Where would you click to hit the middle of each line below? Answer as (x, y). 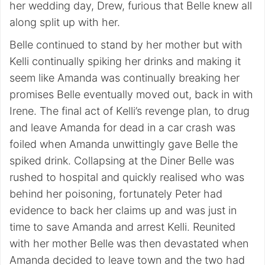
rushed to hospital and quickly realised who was (127, 177)
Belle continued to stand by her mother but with (126, 45)
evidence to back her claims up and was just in (123, 211)
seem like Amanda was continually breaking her (125, 78)
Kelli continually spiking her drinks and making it (125, 62)
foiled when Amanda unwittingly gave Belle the (124, 144)
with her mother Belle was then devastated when (129, 244)
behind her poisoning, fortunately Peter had (116, 194)
